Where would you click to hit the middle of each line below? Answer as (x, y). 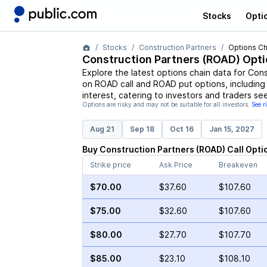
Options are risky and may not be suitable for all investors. (166, 104)
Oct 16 (181, 129)
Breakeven (238, 165)
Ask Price (176, 165)
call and (134, 84)
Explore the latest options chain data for (165, 72)
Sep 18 (142, 129)
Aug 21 (102, 129)
